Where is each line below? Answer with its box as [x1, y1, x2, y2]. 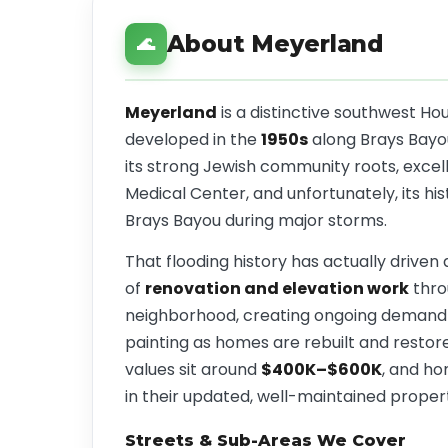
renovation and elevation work [145, 277, 409, 300]
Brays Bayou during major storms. [125, 209, 387, 232]
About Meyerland [167, 30, 384, 58]
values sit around [125, 358, 261, 381]
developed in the [125, 128, 261, 151]
